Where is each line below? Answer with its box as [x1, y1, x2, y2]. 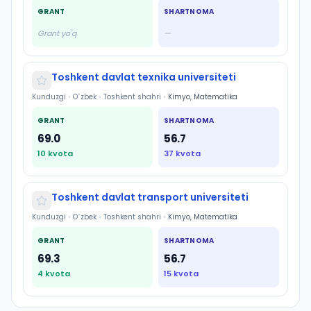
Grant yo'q [37, 28, 76, 39]
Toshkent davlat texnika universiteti [51, 70, 236, 84]
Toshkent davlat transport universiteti [51, 190, 249, 204]
